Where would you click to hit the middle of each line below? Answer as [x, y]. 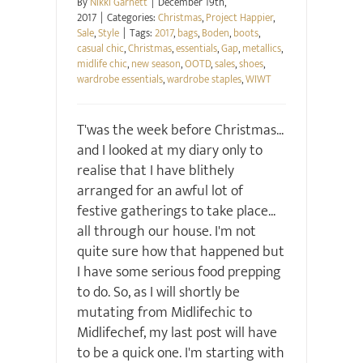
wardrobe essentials [120, 80]
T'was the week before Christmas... [180, 131]
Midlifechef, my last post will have [177, 333]
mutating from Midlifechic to [164, 313]
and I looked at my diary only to [169, 151]
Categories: [132, 18]
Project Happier [239, 18]
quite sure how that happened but [180, 252]
